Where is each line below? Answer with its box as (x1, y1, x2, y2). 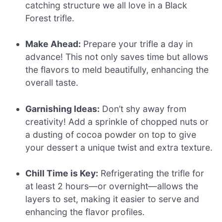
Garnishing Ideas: (25, 103, 100, 114)
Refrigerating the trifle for (98, 168, 205, 179)
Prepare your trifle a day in (81, 39, 193, 50)
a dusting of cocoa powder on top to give (25, 129, 197, 140)
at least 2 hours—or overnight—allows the (25, 181, 199, 192)
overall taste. (25, 77, 79, 88)
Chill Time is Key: (25, 168, 99, 179)
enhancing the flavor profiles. (25, 207, 145, 218)
